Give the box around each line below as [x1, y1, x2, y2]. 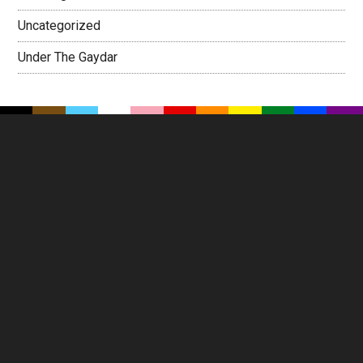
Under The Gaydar [18, 49, 118, 65]
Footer [17, 153, 93, 182]
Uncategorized [18, 17, 101, 33]
